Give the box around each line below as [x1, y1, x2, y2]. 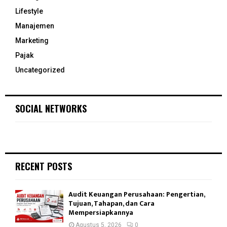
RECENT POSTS [15, 160, 72, 173]
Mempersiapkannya [68, 207, 133, 219]
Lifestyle [15, 7, 43, 16]
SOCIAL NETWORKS [15, 102, 87, 116]
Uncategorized [15, 66, 65, 74]
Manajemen [15, 22, 54, 30]
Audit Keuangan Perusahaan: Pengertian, [68, 188, 205, 201]
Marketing [15, 36, 49, 45]
